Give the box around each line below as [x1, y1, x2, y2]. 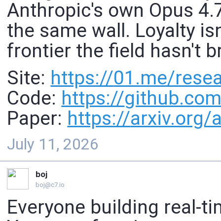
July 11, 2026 [7, 135, 99, 154]
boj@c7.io [35, 181, 65, 189]
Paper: [7, 107, 68, 129]
